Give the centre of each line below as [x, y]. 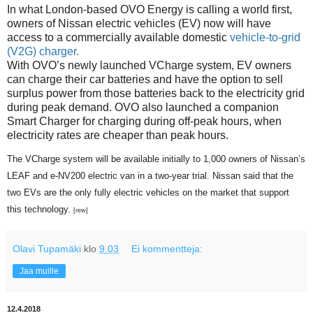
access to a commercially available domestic [118, 37]
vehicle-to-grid [265, 37]
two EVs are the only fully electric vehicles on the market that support [148, 192]
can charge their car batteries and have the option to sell [145, 79]
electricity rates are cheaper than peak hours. [118, 135]
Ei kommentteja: [167, 248]
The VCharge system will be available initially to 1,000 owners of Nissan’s [156, 159]
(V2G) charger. [43, 51]
